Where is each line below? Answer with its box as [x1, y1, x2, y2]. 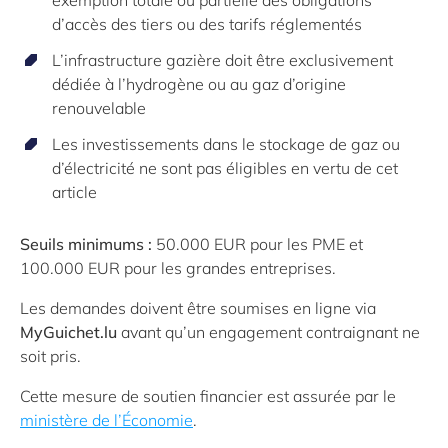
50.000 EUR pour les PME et [152, 233, 363, 254]
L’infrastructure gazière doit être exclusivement [52, 49, 393, 70]
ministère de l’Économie [20, 409, 193, 430]
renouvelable [52, 97, 146, 118]
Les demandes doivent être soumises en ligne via [20, 297, 376, 318]
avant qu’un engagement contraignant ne [117, 321, 420, 342]
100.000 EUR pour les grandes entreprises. [20, 257, 336, 278]
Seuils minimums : [20, 233, 152, 254]
